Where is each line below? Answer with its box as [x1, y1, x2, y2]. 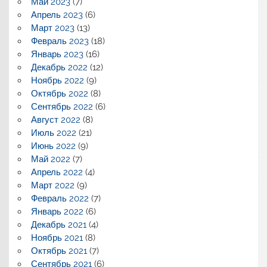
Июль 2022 [30, 128, 76, 139]
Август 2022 [30, 114, 80, 126]
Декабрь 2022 [30, 62, 88, 73]
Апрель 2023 [30, 10, 83, 21]
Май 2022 [30, 154, 70, 165]
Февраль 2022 [30, 193, 89, 204]
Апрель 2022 [30, 167, 83, 178]
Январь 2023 [30, 49, 83, 60]
